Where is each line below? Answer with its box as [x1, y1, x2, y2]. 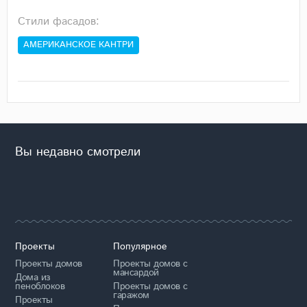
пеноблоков [15, 280, 64, 293]
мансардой [113, 266, 159, 280]
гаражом [113, 288, 149, 302]
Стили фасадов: [18, 14, 99, 29]
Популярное [113, 240, 168, 254]
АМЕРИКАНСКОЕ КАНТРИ [23, 38, 134, 51]
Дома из [15, 271, 51, 284]
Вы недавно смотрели [15, 143, 140, 161]
